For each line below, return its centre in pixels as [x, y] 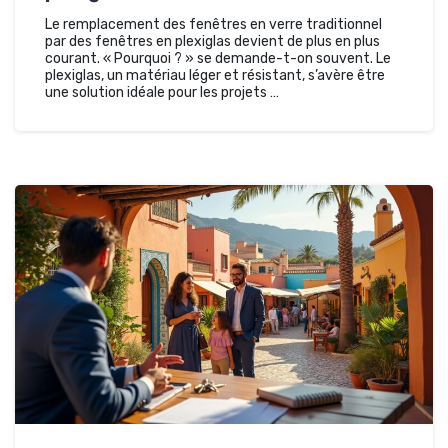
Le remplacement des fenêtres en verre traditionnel [213, 25]
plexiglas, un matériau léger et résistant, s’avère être [215, 76]
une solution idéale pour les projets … [162, 93]
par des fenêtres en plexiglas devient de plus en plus [212, 42]
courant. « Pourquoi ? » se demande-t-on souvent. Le [218, 59]
